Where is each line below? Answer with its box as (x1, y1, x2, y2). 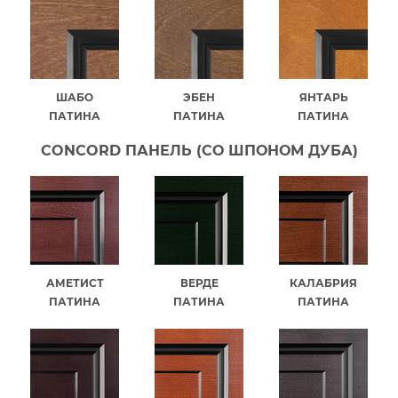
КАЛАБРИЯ (290, 275, 357, 290)
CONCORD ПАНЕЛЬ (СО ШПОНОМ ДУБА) (40, 141, 358, 159)
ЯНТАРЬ (298, 90, 348, 104)
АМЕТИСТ (45, 275, 104, 290)
